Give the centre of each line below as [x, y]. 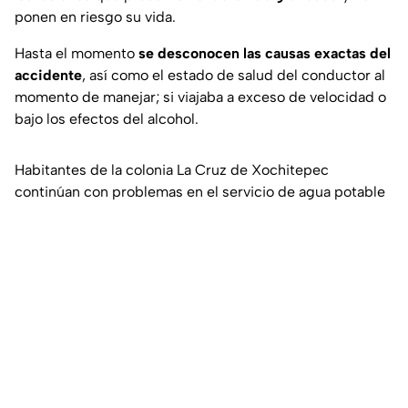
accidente [48, 76]
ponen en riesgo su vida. [95, 17]
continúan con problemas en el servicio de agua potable [200, 192]
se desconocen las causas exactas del [265, 54]
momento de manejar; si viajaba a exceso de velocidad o [200, 97]
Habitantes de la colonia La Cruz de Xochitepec [172, 170]
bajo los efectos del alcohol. [107, 119]
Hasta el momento [76, 54]
